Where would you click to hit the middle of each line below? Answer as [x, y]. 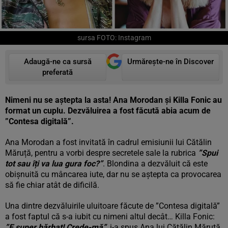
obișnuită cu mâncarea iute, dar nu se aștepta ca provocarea [113, 174]
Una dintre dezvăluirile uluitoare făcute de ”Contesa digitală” [112, 206]
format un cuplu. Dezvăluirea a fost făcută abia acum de [108, 111]
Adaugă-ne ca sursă [58, 62]
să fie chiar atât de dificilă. [52, 185]
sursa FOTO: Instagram [114, 38]
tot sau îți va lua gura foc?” [54, 164]
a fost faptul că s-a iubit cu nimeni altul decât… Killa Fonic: [110, 217]
